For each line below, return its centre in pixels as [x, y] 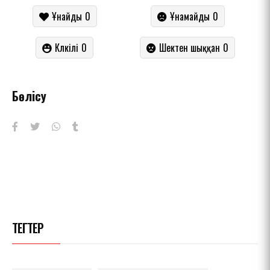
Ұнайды [67, 17]
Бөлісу [29, 96]
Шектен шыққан [190, 48]
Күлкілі [67, 48]
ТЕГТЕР [28, 228]
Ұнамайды [190, 17]
